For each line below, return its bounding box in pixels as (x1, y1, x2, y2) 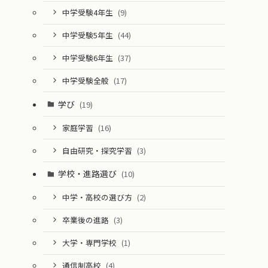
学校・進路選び (57, 167, 118, 180)
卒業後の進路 (62, 214, 111, 226)
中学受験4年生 (62, 7, 115, 19)
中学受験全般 (62, 74, 111, 86)
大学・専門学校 (62, 237, 118, 249)
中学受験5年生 (62, 29, 115, 41)
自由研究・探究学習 (62, 144, 134, 156)
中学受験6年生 (62, 51, 115, 63)
